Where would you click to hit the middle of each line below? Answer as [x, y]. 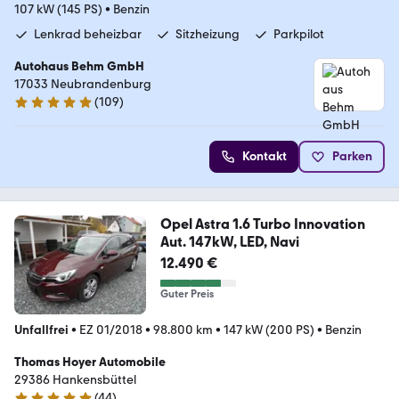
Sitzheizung [208, 34]
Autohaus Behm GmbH [79, 66]
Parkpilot [299, 34]
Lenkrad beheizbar [88, 34]
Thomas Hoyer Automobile [90, 362]
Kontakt [265, 156]
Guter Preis [187, 293]
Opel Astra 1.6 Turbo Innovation [262, 224]
